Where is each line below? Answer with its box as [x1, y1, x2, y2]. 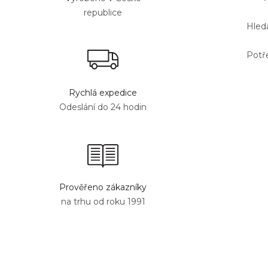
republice [84, 7, 122, 18]
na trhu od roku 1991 [60, 196, 145, 207]
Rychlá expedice [69, 87, 137, 98]
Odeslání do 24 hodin [59, 102, 147, 112]
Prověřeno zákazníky [59, 182, 147, 193]
